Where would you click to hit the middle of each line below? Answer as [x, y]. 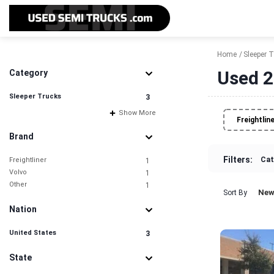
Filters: [238, 160]
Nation [23, 209]
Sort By [235, 193]
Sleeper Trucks [35, 96]
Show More [136, 113]
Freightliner [28, 160]
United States [33, 233]
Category [28, 73]
